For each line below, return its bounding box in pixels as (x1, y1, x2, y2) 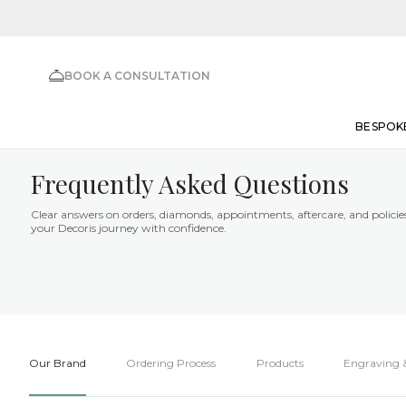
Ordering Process (126, 355, 217, 370)
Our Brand (29, 355, 86, 370)
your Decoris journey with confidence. (31, 221, 227, 235)
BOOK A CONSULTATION (64, 68, 210, 82)
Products (256, 355, 304, 370)
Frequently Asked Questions (31, 167, 349, 200)
